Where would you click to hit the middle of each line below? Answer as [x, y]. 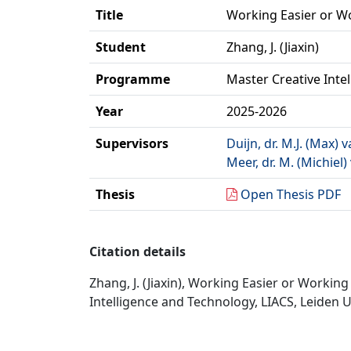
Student [121, 47]
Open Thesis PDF [291, 194]
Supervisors [132, 143]
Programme [133, 79]
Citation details [138, 251]
